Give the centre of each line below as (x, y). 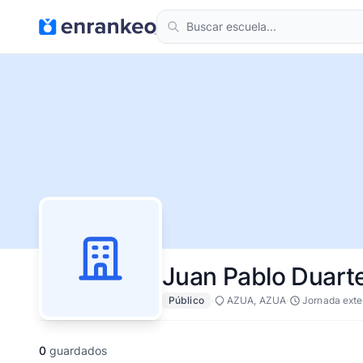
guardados (77, 350)
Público (186, 300)
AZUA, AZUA (256, 300)
